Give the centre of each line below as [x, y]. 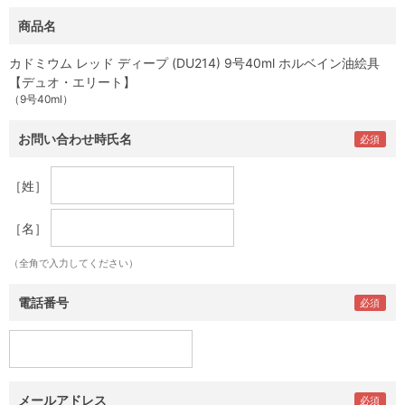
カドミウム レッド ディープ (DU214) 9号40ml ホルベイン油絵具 [194, 63]
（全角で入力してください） [74, 263]
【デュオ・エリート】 [72, 82]
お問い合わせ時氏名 [75, 139]
